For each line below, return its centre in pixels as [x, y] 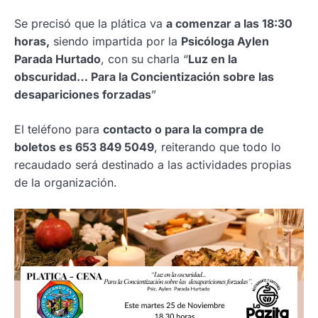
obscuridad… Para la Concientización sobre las [144, 76]
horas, [32, 41]
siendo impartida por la [115, 41]
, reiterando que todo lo [218, 147]
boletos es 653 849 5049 [84, 147]
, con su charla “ [144, 59]
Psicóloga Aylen [225, 41]
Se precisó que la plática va [90, 23]
